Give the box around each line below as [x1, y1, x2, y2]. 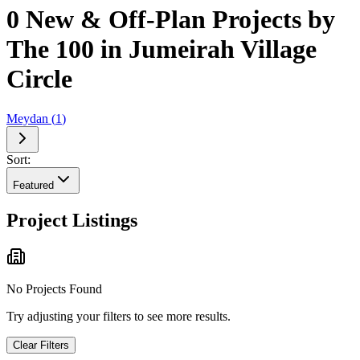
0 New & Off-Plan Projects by [6, 5, 335, 35]
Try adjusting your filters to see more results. [6, 309, 231, 324]
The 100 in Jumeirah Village [6, 35, 317, 64]
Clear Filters [13, 339, 69, 352]
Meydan [6, 111, 48, 125]
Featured [13, 178, 54, 191]
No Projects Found [6, 282, 102, 297]
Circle [6, 64, 72, 94]
